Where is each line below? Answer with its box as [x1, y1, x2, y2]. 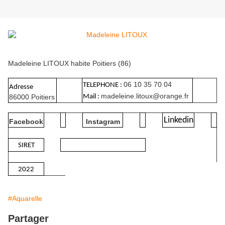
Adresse [9, 83, 33, 91]
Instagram [83, 118, 122, 126]
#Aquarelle [8, 194, 42, 203]
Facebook [9, 118, 43, 126]
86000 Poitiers [9, 93, 55, 101]
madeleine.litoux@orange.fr [101, 92, 189, 100]
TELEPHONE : [83, 81, 124, 89]
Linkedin [163, 116, 193, 126]
